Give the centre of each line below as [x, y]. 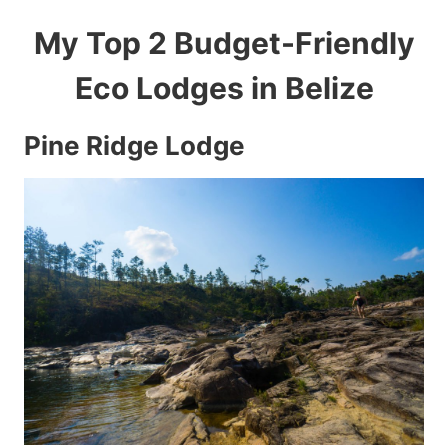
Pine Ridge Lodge [134, 146]
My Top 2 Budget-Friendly [224, 43]
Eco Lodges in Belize [224, 88]
